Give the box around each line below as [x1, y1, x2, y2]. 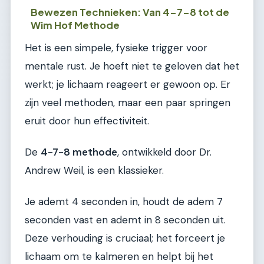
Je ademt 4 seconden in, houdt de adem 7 [25, 195, 223, 209]
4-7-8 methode [41, 145, 117, 159]
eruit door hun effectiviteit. [25, 114, 149, 127]
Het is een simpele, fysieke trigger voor [25, 41, 207, 54]
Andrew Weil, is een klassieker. [25, 163, 164, 177]
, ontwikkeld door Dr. [117, 145, 212, 159]
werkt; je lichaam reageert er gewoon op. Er [25, 77, 230, 91]
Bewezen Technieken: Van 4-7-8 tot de [31, 5, 230, 18]
